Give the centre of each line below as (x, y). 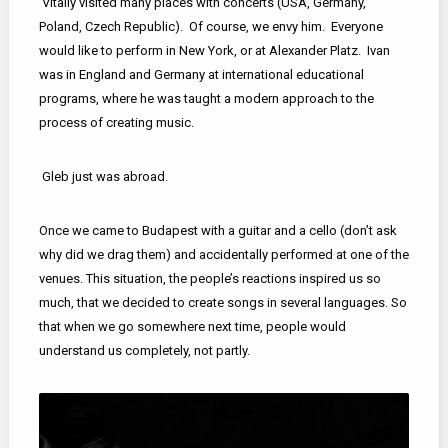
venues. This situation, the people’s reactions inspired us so (209, 278)
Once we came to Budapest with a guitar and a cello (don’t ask (217, 230)
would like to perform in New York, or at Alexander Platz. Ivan (214, 50)
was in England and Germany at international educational (201, 74)
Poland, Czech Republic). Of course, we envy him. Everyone (210, 26)
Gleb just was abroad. (103, 176)
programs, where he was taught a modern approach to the (206, 98)
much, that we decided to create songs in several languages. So (222, 302)
